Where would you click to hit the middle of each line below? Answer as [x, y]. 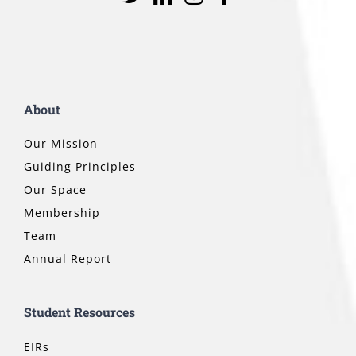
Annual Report [67, 259]
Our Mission [60, 144]
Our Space [55, 190]
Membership [62, 213]
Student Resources [79, 312]
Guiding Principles [79, 167]
